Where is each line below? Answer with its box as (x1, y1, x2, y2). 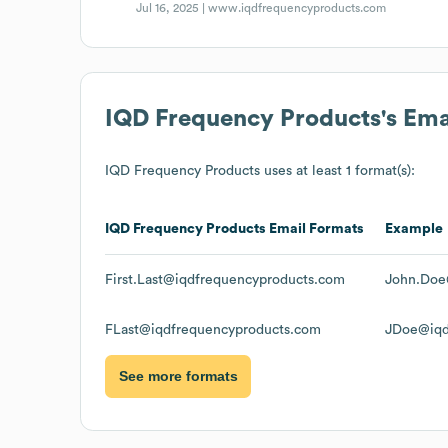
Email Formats (266, 221, 364, 236)
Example (385, 221, 443, 236)
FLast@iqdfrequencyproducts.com (105, 322, 321, 337)
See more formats (118, 368, 238, 385)
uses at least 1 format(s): (260, 163, 415, 178)
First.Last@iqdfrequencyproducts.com (105, 272, 345, 287)
